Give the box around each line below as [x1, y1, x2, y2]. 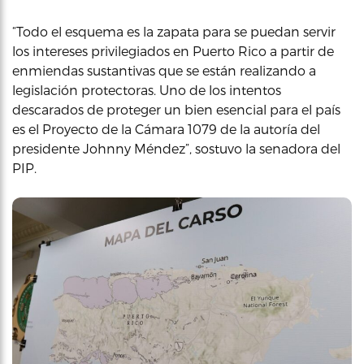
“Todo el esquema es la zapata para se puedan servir [12, 23, 336, 39]
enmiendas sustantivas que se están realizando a [12, 62, 316, 78]
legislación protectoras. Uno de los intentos [12, 81, 281, 97]
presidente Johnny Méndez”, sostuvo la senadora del [12, 140, 340, 156]
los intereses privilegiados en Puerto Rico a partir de [12, 42, 334, 58]
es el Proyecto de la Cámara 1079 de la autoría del [12, 120, 320, 136]
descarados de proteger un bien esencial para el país [12, 101, 340, 117]
